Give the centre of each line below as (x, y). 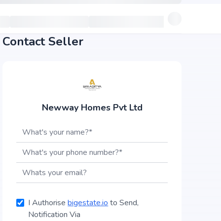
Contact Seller (43, 41)
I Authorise (48, 203)
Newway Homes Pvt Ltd (92, 108)
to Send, (124, 203)
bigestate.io (88, 203)
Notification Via (55, 215)
